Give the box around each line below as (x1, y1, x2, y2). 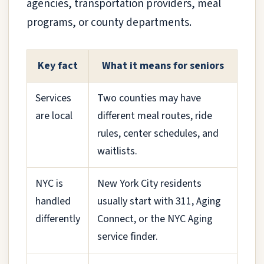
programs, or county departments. (27, 15, 192, 31)
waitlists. (97, 143, 137, 159)
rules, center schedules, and (97, 126, 219, 141)
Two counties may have (97, 90, 201, 105)
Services (35, 90, 71, 105)
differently (35, 211, 80, 226)
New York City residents (97, 176, 202, 191)
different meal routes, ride (97, 108, 212, 123)
